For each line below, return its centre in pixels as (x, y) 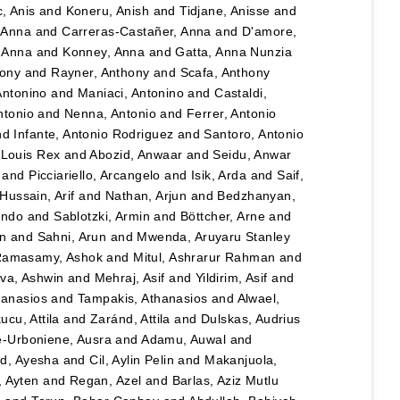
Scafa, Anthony (225, 73)
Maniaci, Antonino (131, 93)
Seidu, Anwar (252, 155)
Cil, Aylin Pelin (132, 360)
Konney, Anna (104, 52)
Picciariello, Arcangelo (95, 175)
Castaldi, (241, 93)
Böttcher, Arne (223, 217)
